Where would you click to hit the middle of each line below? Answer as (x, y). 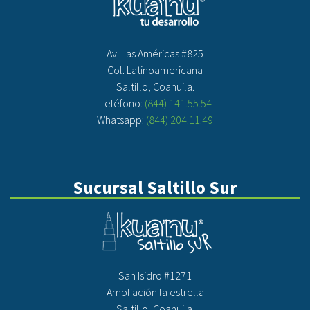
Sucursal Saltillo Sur (155, 188)
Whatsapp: (121, 120)
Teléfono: (121, 103)
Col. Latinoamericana (155, 70)
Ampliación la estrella (155, 292)
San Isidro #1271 (155, 275)
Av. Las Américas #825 (155, 53)
